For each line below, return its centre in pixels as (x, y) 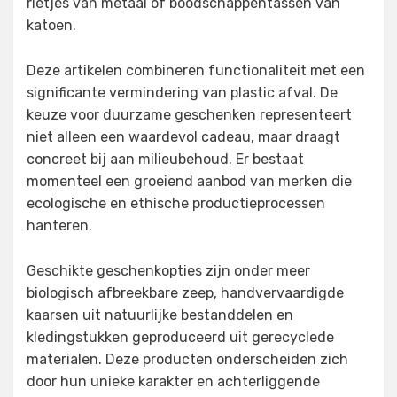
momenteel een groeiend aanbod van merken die (189, 182)
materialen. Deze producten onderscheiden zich (187, 360)
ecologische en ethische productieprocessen (176, 204)
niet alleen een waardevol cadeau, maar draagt (183, 137)
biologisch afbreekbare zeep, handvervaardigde (185, 293)
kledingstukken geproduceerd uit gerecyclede (180, 338)
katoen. (51, 26)
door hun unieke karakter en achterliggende (173, 382)
